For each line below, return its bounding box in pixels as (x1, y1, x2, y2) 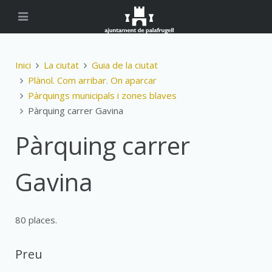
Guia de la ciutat (92, 59, 158, 71)
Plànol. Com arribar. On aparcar (28, 74, 157, 86)
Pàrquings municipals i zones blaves (28, 89, 177, 101)
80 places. (15, 214, 57, 226)
